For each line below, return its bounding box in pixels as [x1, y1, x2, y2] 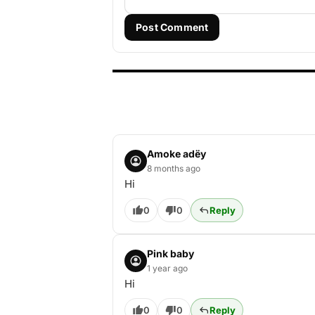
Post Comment [136, 21, 209, 33]
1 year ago [147, 263, 188, 274]
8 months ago [147, 163, 200, 174]
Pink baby [147, 247, 194, 259]
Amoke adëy [147, 148, 206, 160]
